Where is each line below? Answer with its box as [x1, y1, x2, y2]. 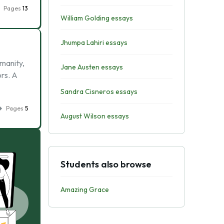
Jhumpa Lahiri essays [60, 38, 127, 47]
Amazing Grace [60, 185, 109, 194]
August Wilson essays [60, 111, 129, 120]
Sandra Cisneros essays [60, 87, 137, 96]
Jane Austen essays [60, 62, 123, 71]
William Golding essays [60, 13, 133, 22]
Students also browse [60, 158, 151, 170]
